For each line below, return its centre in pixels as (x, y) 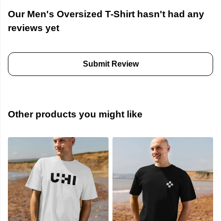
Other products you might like (75, 114)
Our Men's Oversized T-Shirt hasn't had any (106, 14)
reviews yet (34, 28)
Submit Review (110, 64)
